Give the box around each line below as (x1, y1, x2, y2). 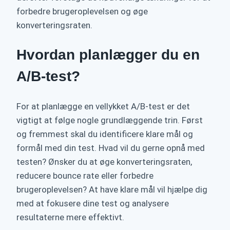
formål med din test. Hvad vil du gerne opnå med (16, 142, 205, 153)
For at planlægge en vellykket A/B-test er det (16, 101, 190, 111)
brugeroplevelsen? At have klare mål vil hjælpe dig (16, 184, 207, 195)
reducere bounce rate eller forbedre (16, 170, 154, 181)
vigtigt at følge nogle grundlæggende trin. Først (16, 114, 203, 125)
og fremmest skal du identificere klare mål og (16, 128, 193, 139)
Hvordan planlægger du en (16, 47, 200, 63)
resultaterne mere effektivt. (16, 212, 124, 222)
